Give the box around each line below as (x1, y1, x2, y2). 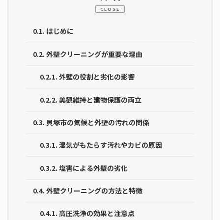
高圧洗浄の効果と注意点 (59, 208, 135, 219)
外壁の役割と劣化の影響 (59, 72, 135, 82)
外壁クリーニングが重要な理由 (46, 49, 142, 59)
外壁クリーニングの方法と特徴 (46, 186, 142, 196)
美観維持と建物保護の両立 (59, 94, 141, 105)
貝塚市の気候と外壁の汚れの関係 (46, 117, 149, 127)
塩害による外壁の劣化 (59, 163, 128, 173)
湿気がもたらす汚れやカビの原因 (59, 140, 162, 150)
